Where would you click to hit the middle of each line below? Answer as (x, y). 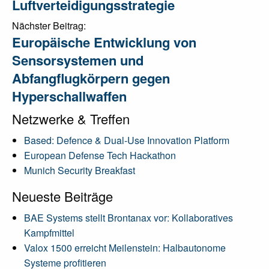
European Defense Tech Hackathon (100, 155)
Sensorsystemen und (78, 60)
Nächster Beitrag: (49, 25)
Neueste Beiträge (62, 196)
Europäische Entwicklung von (104, 42)
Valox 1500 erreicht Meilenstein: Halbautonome (125, 247)
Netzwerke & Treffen (71, 118)
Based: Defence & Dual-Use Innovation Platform (127, 140)
